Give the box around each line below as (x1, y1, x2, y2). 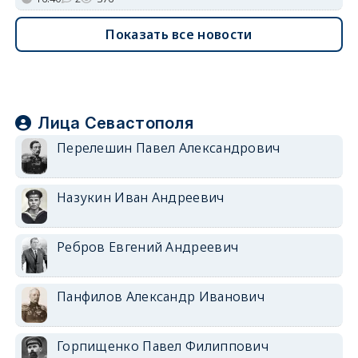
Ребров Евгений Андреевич (56, 237, 239, 256)
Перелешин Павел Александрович (56, 138, 280, 157)
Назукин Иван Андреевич (56, 188, 225, 206)
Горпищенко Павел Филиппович (56, 336, 269, 355)
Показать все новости (105, 25, 253, 43)
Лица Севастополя (38, 113, 194, 133)
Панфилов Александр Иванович (56, 287, 265, 305)
